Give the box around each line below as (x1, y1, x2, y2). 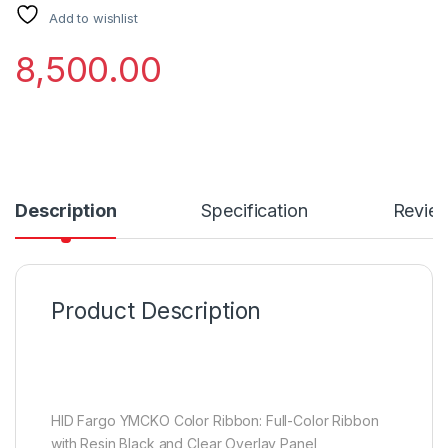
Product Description (51, 296, 262, 325)
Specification (201, 199, 308, 221)
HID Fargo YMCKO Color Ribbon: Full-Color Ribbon (51, 411, 379, 429)
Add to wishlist (48, 9, 138, 26)
